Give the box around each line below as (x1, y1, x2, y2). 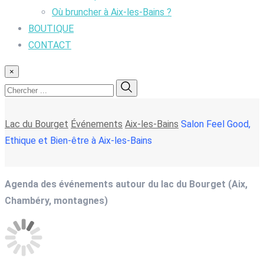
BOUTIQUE (28, 22, 74, 34)
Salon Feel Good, (181, 118, 250, 130)
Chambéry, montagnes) (5, 194, 108, 206)
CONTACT (28, 39, 71, 51)
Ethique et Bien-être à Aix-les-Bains (5, 134, 152, 146)
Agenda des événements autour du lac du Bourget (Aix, (5, 178, 247, 190)
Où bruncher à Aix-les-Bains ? (52, 6, 171, 18)
